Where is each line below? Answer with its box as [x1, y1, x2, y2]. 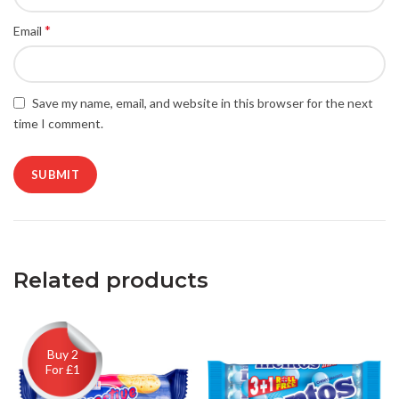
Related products [13, 267, 208, 294]
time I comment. [13, 116, 103, 132]
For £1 [45, 362, 80, 378]
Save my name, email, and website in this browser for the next [32, 94, 373, 110]
